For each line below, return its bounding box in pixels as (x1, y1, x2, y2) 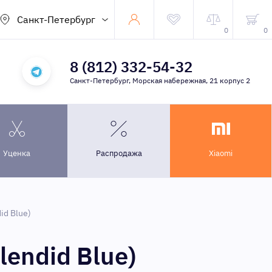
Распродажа (95, 148, 142, 158)
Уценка (3, 148, 30, 158)
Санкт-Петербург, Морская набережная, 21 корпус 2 (69, 76, 250, 85)
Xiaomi (209, 148, 233, 158)
